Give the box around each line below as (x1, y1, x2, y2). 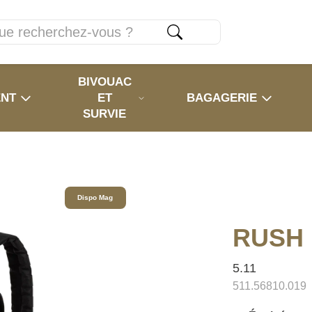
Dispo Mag (77, 194, 114, 202)
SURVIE (83, 107, 127, 120)
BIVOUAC (77, 75, 132, 88)
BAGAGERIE (187, 91, 257, 104)
